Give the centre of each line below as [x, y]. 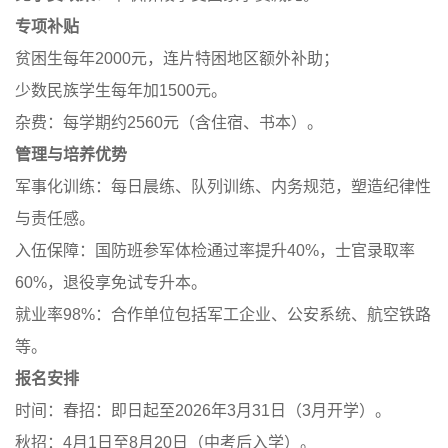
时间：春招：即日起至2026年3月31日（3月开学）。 [203, 410]
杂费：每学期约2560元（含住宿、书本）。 [169, 122]
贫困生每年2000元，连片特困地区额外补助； [177, 58]
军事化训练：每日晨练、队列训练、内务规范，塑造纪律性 [223, 186]
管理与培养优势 [71, 154]
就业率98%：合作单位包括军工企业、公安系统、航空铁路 [223, 314]
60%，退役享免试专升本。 [111, 282]
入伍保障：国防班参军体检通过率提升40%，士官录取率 [215, 250]
